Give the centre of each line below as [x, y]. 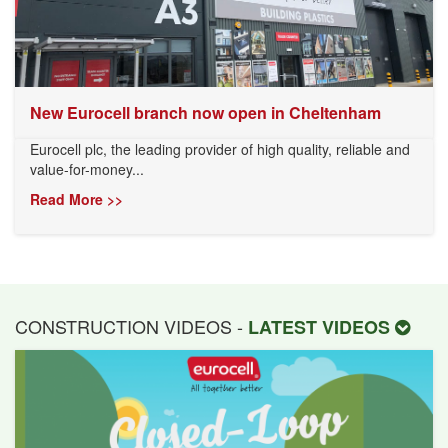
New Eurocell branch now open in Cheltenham [205, 113]
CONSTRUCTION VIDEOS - [131, 326]
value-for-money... [87, 169]
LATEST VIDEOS [321, 327]
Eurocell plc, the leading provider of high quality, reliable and [220, 149]
